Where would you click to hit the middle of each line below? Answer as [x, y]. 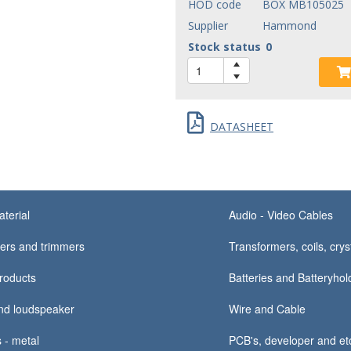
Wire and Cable [267, 308]
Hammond [289, 25]
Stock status [224, 47]
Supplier [208, 25]
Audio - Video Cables [280, 214]
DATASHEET [242, 127]
